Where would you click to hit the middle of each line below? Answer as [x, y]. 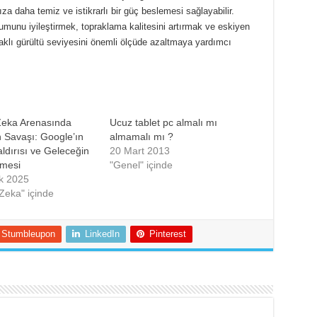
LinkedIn [102, 234]
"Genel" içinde [141, 165]
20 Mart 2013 [139, 151]
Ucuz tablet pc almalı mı [163, 122]
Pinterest [167, 234]
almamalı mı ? [141, 137]
